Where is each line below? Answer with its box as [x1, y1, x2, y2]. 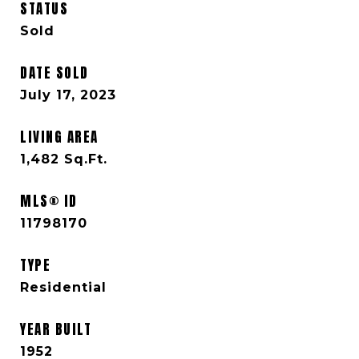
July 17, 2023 [20, 87, 116, 103]
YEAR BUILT [20, 319, 91, 340]
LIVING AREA [20, 127, 99, 147]
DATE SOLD [20, 63, 89, 83]
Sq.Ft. [64, 151, 107, 167]
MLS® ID [20, 191, 78, 212]
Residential [20, 280, 107, 295]
